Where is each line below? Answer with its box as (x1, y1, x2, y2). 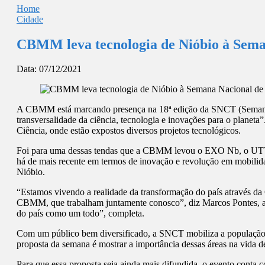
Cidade (17, 14, 43, 24)
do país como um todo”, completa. (17, 208, 144, 219)
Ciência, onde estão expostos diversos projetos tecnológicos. (17, 125, 241, 136)
